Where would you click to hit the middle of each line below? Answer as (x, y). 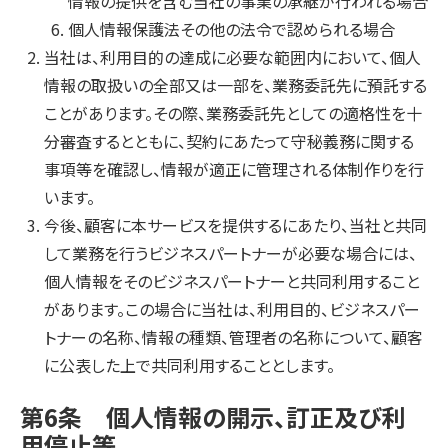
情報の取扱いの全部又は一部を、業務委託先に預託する (235, 85)
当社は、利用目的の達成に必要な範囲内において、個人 (232, 57)
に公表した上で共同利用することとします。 (189, 365)
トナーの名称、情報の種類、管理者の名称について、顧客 (233, 337)
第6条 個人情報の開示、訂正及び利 (212, 416)
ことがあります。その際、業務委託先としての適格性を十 (233, 113)
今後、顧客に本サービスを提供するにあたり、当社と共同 (235, 225)
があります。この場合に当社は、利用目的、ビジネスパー (232, 309)
